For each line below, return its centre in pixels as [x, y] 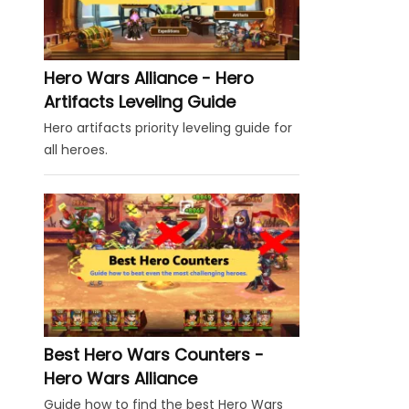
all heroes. [76, 150]
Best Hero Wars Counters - [154, 354]
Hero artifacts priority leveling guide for [168, 128]
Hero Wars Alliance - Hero [149, 79]
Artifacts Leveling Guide [140, 102]
